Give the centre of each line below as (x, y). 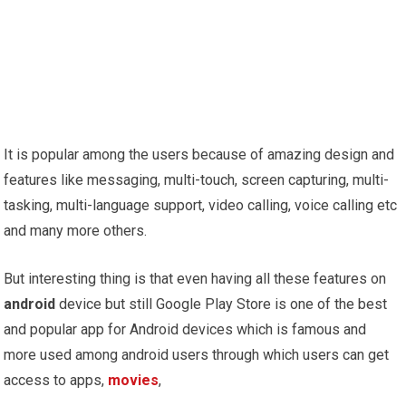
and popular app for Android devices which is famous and (185, 330)
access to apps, (56, 381)
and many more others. (76, 231)
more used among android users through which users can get (197, 355)
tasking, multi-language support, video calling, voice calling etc (201, 206)
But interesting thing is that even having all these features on (195, 279)
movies (134, 381)
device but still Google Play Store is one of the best (222, 304)
